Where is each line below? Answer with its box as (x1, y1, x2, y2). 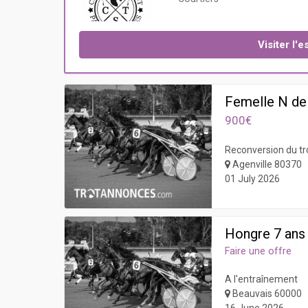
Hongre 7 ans (225, 225, 306, 243)
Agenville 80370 (230, 159, 302, 170)
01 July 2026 (225, 173, 280, 185)
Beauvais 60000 (230, 288, 302, 300)
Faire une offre (225, 245, 292, 258)
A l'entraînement (225, 274, 298, 285)
